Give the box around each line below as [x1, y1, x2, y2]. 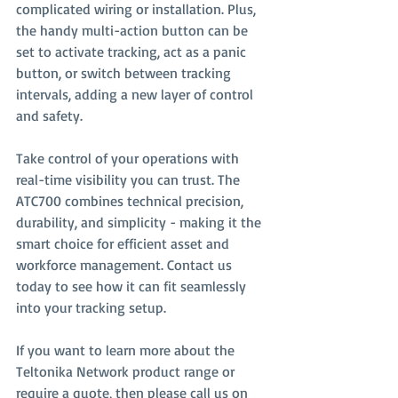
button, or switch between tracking [16, 64, 235, 82]
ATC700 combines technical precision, [16, 192, 247, 210]
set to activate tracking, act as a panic [16, 43, 250, 60]
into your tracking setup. [16, 298, 166, 316]
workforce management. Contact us [16, 256, 235, 274]
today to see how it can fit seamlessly [16, 277, 250, 295]
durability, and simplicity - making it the [16, 213, 265, 231]
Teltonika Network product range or [16, 362, 238, 380]
